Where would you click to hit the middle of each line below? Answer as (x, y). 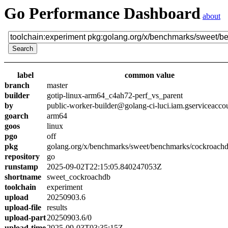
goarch (17, 116)
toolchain (20, 187)
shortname (23, 177)
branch (17, 85)
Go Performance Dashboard (102, 13)
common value (149, 75)
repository (22, 156)
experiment (65, 187)
